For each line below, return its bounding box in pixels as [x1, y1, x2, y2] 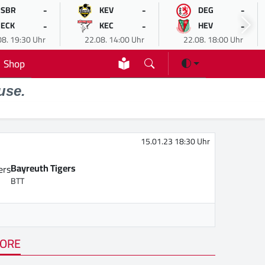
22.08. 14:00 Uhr [84, 32, 144, 47]
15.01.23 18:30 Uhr [141, 134, 210, 150]
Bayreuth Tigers [11, 159, 76, 177]
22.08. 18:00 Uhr [183, 32, 243, 47]
